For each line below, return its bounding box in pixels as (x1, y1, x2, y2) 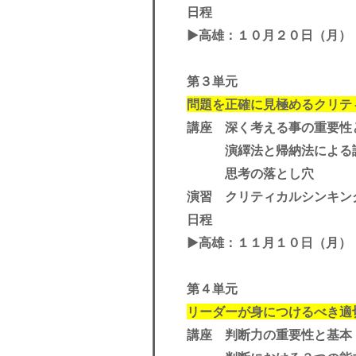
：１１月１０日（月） (224, 234, 351, 250)
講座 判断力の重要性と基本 (187, 327, 352, 342)
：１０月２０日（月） (224, 27, 351, 43)
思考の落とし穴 (187, 165, 314, 181)
